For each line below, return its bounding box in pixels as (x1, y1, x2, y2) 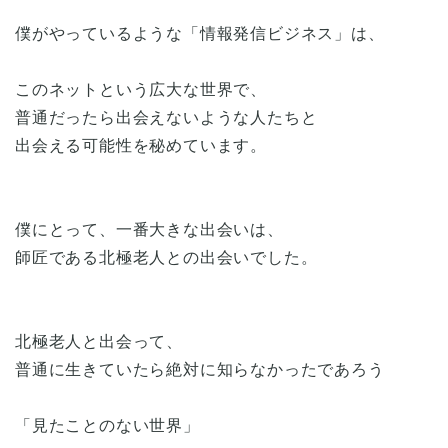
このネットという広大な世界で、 (15, 80, 267, 98)
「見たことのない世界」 (15, 416, 200, 434)
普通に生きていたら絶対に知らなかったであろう (15, 360, 385, 378)
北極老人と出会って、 (15, 332, 183, 350)
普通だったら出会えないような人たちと (15, 108, 318, 126)
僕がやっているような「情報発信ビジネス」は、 (15, 24, 385, 42)
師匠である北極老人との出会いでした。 (15, 248, 318, 266)
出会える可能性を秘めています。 (15, 136, 267, 154)
